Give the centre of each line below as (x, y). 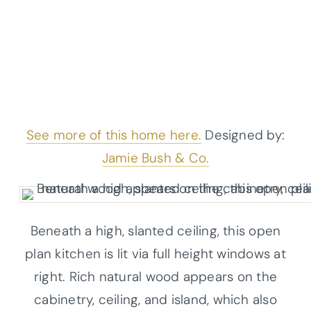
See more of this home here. (114, 135)
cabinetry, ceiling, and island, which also (155, 299)
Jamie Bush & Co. (155, 158)
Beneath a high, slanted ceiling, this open (155, 230)
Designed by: (243, 135)
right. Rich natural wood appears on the (155, 276)
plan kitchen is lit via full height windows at (155, 253)
